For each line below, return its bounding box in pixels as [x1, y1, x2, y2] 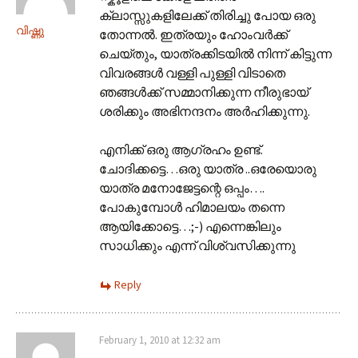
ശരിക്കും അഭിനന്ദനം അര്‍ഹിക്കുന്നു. [99, 102, 310, 119]
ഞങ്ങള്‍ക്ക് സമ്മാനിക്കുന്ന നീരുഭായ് [99, 83, 308, 100]
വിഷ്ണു [16, 22, 44, 38]
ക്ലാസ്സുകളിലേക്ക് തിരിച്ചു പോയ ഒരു [99, 6, 316, 23]
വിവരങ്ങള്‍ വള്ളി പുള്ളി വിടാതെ [99, 64, 285, 81]
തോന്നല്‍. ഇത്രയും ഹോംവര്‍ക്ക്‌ [99, 26, 288, 42]
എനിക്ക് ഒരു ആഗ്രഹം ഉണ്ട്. [99, 141, 263, 157]
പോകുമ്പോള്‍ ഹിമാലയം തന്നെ [99, 198, 284, 215]
